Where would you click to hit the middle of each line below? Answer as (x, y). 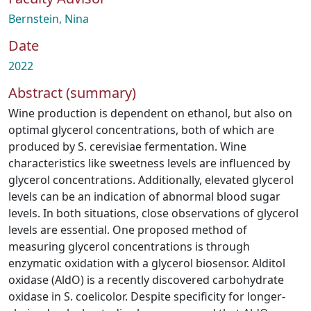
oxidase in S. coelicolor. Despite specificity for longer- (147, 296)
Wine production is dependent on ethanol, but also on (150, 113)
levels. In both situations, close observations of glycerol (153, 213)
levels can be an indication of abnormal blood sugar (144, 196)
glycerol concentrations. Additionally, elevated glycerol (151, 180)
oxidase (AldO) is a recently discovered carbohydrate (146, 280)
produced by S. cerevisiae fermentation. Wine (127, 146)
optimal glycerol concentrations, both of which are (141, 130)
